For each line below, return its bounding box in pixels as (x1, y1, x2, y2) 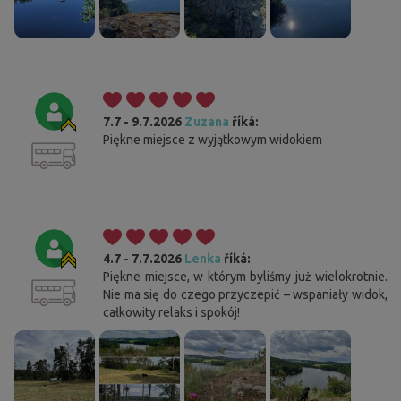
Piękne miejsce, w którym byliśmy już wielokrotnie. (103, 269, 388, 284)
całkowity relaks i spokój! (103, 304, 240, 320)
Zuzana (184, 114, 229, 129)
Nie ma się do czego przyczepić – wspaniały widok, (103, 286, 388, 302)
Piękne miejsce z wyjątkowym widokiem (103, 132, 322, 147)
